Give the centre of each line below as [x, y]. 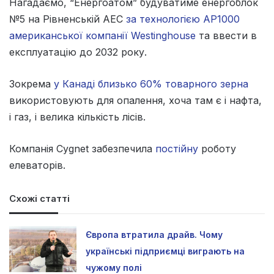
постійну [177, 148]
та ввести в [226, 35]
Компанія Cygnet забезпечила [82, 148]
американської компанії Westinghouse [102, 35]
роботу [217, 148]
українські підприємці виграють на [165, 251]
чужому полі [114, 267]
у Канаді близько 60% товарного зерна [151, 83]
